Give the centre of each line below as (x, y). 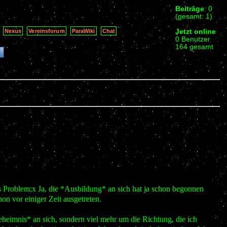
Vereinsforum (47, 31)
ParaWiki (83, 31)
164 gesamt (194, 47)
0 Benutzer (193, 39)
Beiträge (190, 9)
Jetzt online (196, 31)
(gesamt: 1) (194, 16)
